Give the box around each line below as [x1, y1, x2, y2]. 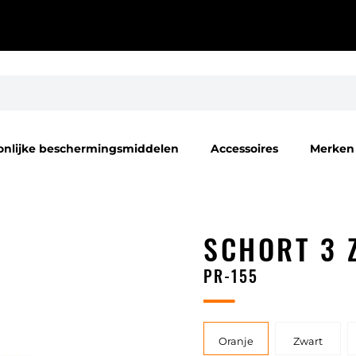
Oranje [219, 335, 254, 348]
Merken [310, 141, 354, 157]
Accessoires [211, 141, 278, 157]
